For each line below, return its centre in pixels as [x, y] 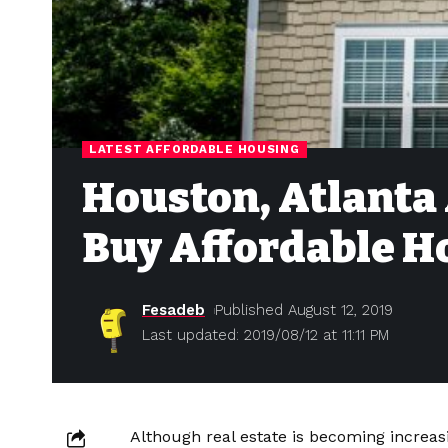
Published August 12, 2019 [303, 310]
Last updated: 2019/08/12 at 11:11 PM [265, 335]
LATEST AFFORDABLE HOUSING [194, 149]
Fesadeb [173, 310]
